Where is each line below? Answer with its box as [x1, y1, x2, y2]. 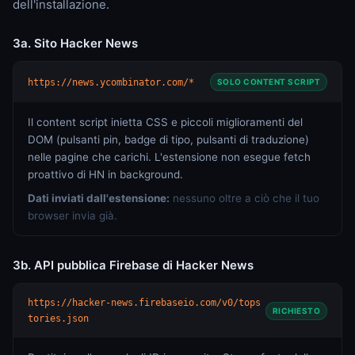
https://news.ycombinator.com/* [28, 76, 194, 88]
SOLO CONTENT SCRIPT [216, 77, 320, 86]
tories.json [28, 313, 89, 324]
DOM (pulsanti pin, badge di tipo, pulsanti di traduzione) [28, 133, 309, 146]
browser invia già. [28, 209, 117, 222]
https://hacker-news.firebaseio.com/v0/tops [28, 297, 261, 308]
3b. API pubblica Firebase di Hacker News [13, 258, 254, 273]
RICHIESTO [272, 305, 320, 315]
